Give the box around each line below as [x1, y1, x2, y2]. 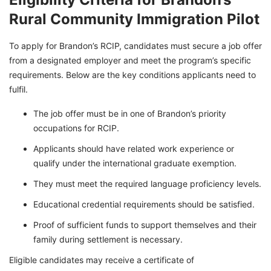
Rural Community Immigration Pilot [9, 10, 260, 28]
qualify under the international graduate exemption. [33, 158, 237, 169]
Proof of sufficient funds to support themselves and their [33, 220, 256, 230]
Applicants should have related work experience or [33, 143, 234, 154]
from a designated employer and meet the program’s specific [9, 55, 251, 66]
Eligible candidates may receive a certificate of [9, 255, 194, 266]
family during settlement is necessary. [33, 234, 183, 245]
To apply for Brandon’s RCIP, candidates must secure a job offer [9, 41, 262, 51]
